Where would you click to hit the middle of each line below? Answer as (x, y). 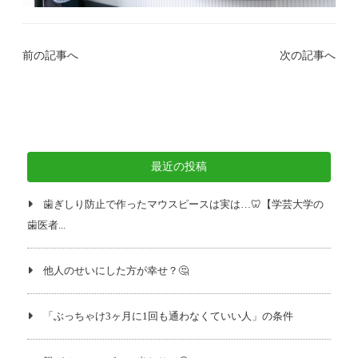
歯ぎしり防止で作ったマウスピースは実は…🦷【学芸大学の (183, 205)
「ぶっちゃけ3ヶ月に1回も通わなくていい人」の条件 (168, 316)
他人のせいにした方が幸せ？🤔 (116, 271)
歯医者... (46, 225)
